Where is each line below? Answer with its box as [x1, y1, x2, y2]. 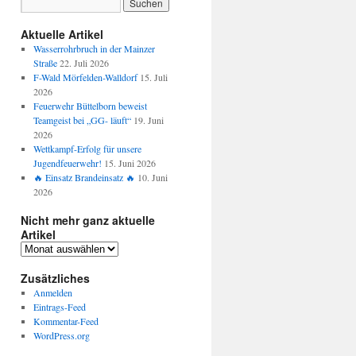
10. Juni [137, 171, 168, 184]
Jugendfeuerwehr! [33, 157, 102, 169]
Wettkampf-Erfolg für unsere [33, 142, 141, 155]
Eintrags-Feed [33, 300, 86, 313]
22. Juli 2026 [59, 56, 109, 69]
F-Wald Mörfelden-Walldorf [33, 71, 137, 83]
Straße [33, 56, 57, 69]
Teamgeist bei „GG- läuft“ [33, 114, 131, 126]
